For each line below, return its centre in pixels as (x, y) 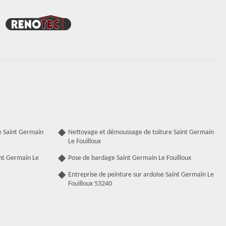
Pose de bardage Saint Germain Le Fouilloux (130, 158)
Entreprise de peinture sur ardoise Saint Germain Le (141, 175)
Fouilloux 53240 (90, 184)
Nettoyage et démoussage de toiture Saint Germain (141, 133)
